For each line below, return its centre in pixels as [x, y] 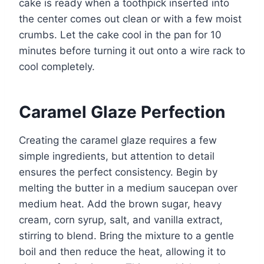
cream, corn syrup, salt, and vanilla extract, [121, 220]
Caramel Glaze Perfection [122, 112]
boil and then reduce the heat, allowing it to [122, 251]
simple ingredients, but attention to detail [117, 156]
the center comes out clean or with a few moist [130, 19]
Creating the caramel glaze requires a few [118, 140]
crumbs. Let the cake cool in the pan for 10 [120, 34]
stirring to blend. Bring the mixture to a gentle [126, 235]
